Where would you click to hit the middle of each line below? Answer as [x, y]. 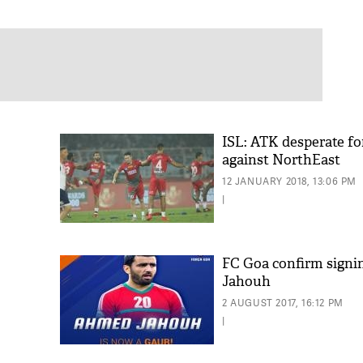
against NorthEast [281, 160]
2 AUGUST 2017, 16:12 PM [283, 303]
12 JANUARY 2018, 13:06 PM [289, 181]
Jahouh [246, 282]
